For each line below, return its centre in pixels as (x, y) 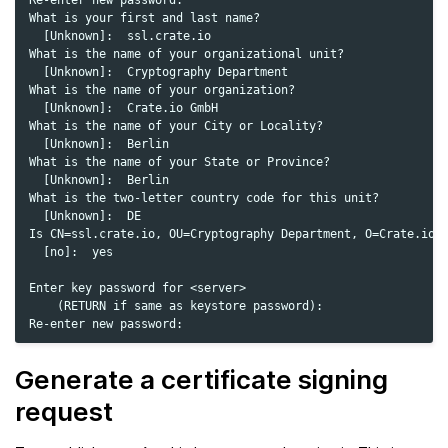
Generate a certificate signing (201, 380)
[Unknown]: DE (85, 216)
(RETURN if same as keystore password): (176, 306)
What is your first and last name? (144, 18)
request (64, 412)
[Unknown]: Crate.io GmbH (123, 108)
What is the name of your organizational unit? (186, 54)
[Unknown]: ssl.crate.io (120, 36)
